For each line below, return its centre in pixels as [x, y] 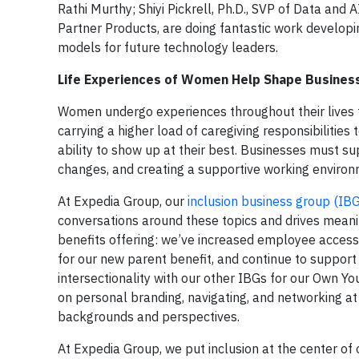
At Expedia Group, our [123, 201]
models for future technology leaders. [168, 47]
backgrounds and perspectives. [149, 317]
